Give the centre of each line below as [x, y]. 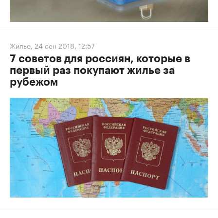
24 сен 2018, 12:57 [65, 45]
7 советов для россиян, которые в [100, 59]
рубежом [34, 82]
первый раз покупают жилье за [92, 71]
